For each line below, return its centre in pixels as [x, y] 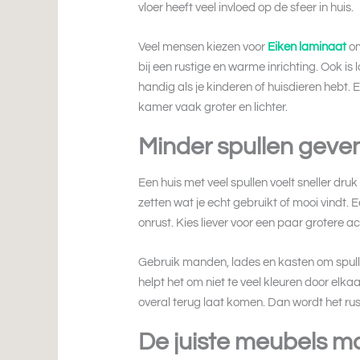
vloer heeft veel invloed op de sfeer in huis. [246, 8]
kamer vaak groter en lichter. [213, 108]
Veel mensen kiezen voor [203, 47]
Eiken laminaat [307, 47]
